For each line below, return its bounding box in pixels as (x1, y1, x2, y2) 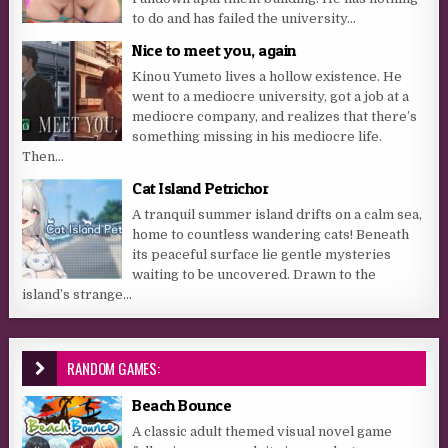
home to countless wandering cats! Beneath (132, 227, 410, 243)
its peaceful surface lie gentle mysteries (132, 247, 392, 263)
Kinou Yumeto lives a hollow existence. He (132, 69, 403, 85)
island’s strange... (22, 287, 133, 303)
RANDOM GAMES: (67, 357, 160, 380)
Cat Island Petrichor (132, 178, 269, 199)
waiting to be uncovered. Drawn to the (132, 267, 377, 283)
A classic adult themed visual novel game (132, 424, 393, 440)
